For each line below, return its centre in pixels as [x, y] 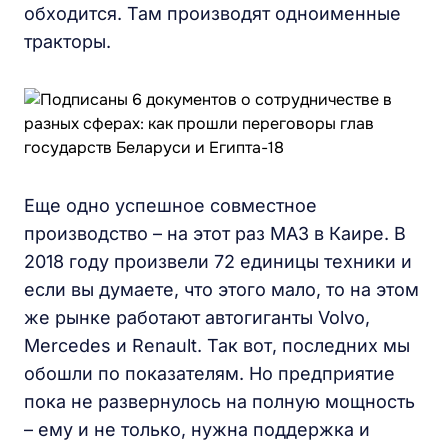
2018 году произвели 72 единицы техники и [218, 261]
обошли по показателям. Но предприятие [209, 373]
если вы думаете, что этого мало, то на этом [221, 289]
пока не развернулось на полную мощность [219, 401]
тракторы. [67, 41]
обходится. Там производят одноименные [212, 13]
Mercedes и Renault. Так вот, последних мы [217, 345]
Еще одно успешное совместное [170, 205]
